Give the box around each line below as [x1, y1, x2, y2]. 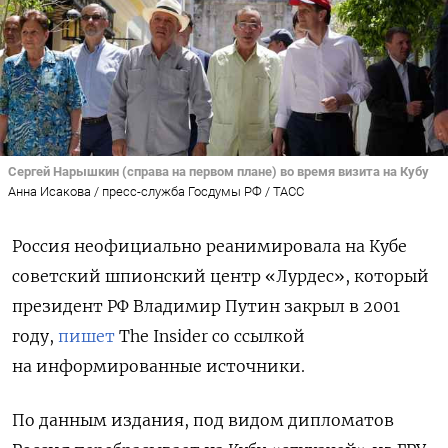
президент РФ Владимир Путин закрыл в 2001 [12, 296, 400, 317]
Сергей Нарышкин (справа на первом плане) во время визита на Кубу [8, 163, 429, 179]
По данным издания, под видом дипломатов [12, 410, 394, 431]
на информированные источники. [12, 356, 305, 377]
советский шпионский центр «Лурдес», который [12, 266, 429, 287]
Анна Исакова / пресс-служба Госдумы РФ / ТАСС [8, 184, 304, 200]
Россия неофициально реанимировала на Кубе [12, 236, 407, 257]
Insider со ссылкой [153, 326, 305, 347]
